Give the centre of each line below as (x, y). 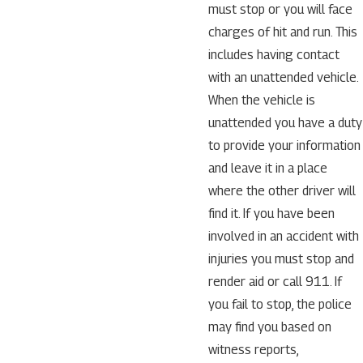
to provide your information (284, 145)
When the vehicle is (261, 100)
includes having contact (273, 54)
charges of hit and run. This (282, 32)
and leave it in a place (267, 168)
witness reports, (253, 349)
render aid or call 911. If (275, 281)
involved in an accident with (283, 236)
